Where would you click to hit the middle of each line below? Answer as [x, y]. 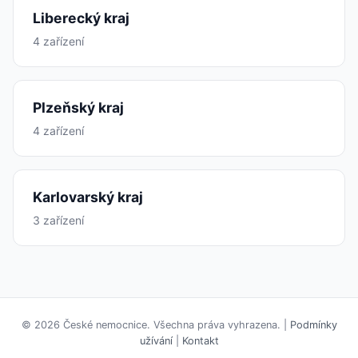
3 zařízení [58, 220]
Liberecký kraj [81, 18]
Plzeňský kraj [78, 107]
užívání [156, 341]
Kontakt [200, 341]
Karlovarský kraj [88, 197]
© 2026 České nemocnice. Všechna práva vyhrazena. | [155, 325]
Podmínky [313, 325]
